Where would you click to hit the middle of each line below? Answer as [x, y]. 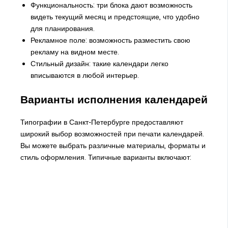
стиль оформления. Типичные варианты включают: [106, 158]
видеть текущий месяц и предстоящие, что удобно [115, 17]
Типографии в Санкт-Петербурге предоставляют [102, 122]
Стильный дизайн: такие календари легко [99, 64]
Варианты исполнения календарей [114, 99]
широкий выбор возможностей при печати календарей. [112, 134]
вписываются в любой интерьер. [84, 76]
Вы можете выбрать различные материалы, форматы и [113, 146]
